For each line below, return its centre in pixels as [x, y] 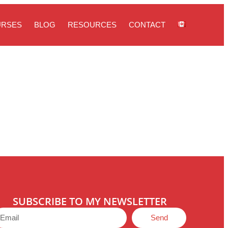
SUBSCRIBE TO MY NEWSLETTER [90, 201]
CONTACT [147, 25]
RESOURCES [92, 25]
